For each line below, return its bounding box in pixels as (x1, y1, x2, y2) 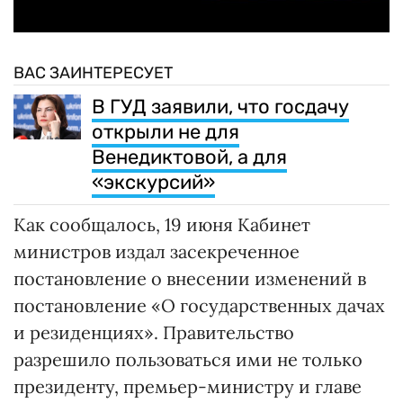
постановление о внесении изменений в (13, 267, 366, 291)
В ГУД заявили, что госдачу (92, 94, 349, 120)
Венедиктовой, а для (92, 145, 287, 170)
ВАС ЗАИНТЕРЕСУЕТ (13, 63, 173, 84)
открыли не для (92, 120, 239, 145)
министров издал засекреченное (13, 240, 300, 264)
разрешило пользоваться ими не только (13, 348, 363, 372)
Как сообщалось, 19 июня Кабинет (13, 213, 310, 237)
